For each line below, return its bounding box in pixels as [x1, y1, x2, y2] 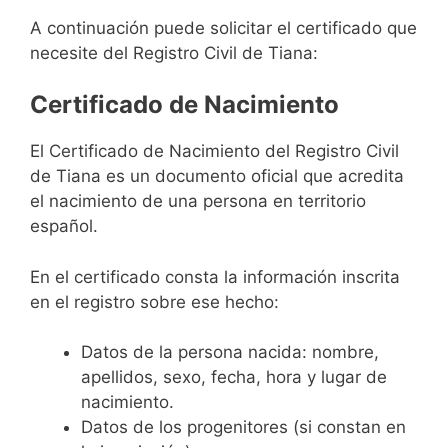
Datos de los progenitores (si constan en [81, 417, 406, 438]
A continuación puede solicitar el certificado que [30, 17, 417, 38]
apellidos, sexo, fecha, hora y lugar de [81, 367, 387, 388]
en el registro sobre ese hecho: [30, 291, 279, 312]
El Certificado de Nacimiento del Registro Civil [30, 141, 399, 162]
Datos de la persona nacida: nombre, [81, 342, 379, 363]
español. [30, 216, 98, 237]
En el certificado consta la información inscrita [30, 266, 400, 287]
